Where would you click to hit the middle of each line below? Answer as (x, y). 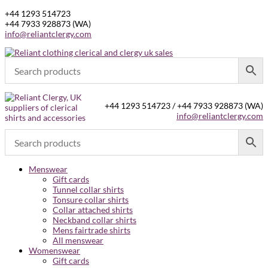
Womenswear (54, 250)
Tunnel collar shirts (88, 189)
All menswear (78, 240)
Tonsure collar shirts (91, 200)
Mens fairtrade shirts (92, 230)
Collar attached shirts (93, 210)
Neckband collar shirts (95, 220)
